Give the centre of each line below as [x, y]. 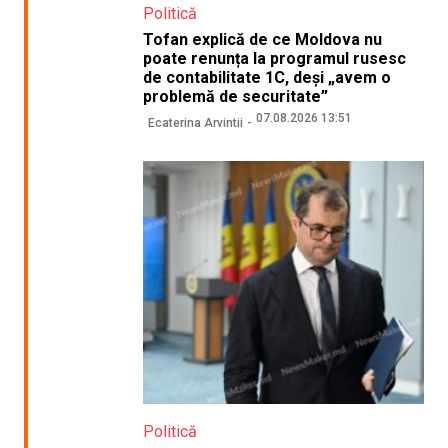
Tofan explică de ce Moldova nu [262, 40]
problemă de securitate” [235, 97]
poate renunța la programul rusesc [274, 59]
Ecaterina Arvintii [195, 122]
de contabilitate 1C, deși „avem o [266, 78]
